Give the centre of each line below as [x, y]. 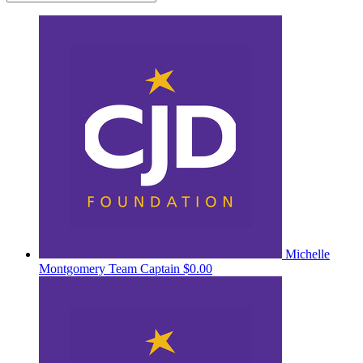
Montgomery [74, 268]
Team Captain [144, 268]
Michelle [307, 254]
